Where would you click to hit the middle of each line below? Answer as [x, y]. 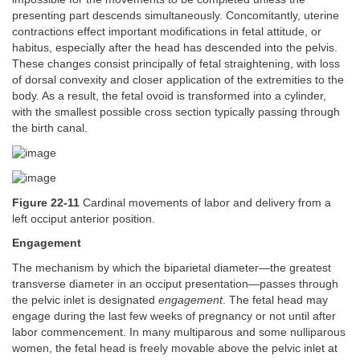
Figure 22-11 [46, 202]
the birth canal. [50, 129]
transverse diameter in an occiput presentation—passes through [175, 284]
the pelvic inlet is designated [85, 300]
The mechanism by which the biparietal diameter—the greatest [172, 268]
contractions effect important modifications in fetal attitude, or [167, 32]
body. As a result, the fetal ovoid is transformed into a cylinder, [169, 96]
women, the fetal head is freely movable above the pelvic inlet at [175, 348]
